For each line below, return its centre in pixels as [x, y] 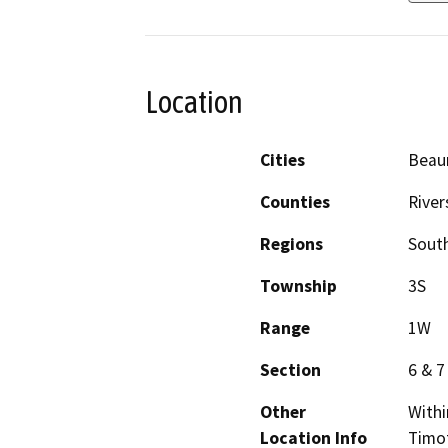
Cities [282, 160]
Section [290, 370]
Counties [295, 202]
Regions [291, 244]
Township [298, 286]
